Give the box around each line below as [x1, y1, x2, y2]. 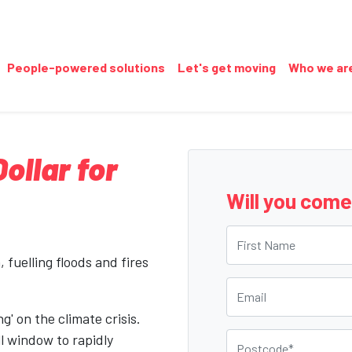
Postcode [225, 330, 282, 347]
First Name [225, 226, 291, 244]
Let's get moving [178, 60, 276, 75]
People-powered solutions [7, 60, 165, 75]
